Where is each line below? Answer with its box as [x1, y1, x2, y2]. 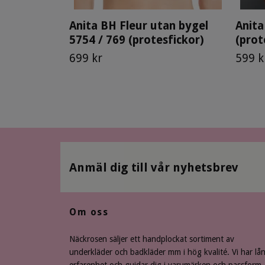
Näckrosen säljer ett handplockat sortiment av [69, 234, 234, 244]
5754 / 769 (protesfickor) [69, 33, 204, 47]
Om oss [69, 206, 109, 218]
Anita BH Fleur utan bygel [69, 19, 208, 33]
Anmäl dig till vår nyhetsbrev [69, 160, 238, 174]
